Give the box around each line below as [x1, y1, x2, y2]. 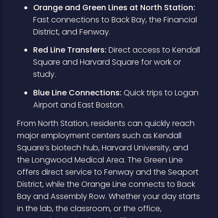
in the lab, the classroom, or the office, [17, 202, 162, 214]
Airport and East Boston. [33, 99, 124, 110]
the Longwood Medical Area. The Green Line [17, 154, 183, 165]
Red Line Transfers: [33, 44, 107, 56]
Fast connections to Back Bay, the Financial [33, 14, 197, 25]
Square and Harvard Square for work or [33, 56, 181, 68]
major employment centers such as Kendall [17, 129, 182, 141]
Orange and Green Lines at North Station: [33, 1, 195, 13]
